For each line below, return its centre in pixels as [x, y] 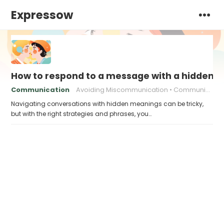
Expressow [42, 15]
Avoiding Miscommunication [122, 90]
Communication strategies [190, 90]
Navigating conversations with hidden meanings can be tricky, [107, 104]
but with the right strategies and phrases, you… [81, 114]
